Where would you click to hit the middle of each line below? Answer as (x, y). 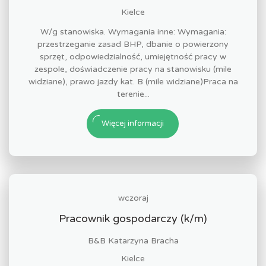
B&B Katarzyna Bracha (133, 241)
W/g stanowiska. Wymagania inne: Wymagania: (133, 32)
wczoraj (133, 198)
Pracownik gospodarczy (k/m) (133, 218)
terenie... (133, 94)
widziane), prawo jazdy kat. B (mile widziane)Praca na (133, 82)
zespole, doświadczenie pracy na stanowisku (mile (133, 69)
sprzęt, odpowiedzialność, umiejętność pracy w (133, 57)
